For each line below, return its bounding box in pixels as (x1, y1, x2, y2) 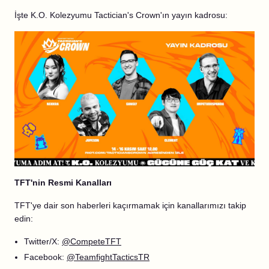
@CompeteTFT (62, 237, 121, 246)
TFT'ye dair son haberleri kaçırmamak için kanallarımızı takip (14, 201, 246, 210)
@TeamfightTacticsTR (67, 252, 150, 262)
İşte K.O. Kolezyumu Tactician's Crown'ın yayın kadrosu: (14, 10, 228, 20)
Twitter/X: (24, 237, 62, 246)
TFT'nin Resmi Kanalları (14, 178, 112, 187)
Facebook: (24, 252, 67, 262)
